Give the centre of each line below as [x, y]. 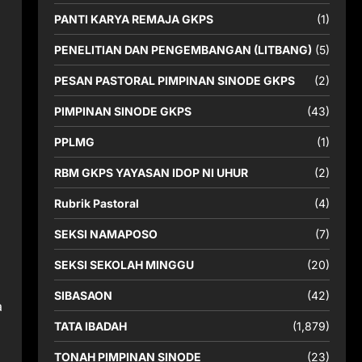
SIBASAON [83, 295]
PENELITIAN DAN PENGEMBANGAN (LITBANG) [183, 50]
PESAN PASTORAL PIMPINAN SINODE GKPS [174, 80]
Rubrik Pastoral [96, 203]
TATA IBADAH [90, 326]
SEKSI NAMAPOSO [105, 234]
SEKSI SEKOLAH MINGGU [124, 265]
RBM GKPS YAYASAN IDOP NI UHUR [151, 173]
